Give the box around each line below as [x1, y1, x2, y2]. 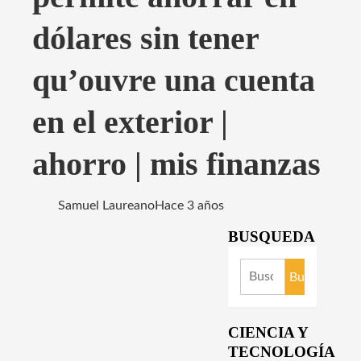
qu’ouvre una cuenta [32, 62, 315, 98]
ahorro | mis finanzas [32, 146, 321, 182]
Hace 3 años [155, 199, 224, 213]
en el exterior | [32, 104, 228, 140]
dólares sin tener [32, 20, 259, 56]
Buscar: [239, 263, 282, 276]
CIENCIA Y [227, 324, 308, 341]
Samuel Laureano [58, 199, 155, 213]
